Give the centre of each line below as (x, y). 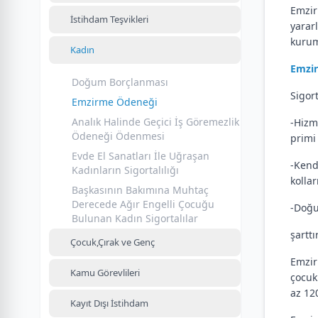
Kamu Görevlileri (105, 273)
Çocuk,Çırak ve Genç (113, 242)
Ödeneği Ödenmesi (118, 136)
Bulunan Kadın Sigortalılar (135, 218)
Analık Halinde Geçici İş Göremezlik (155, 122)
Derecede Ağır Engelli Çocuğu (143, 204)
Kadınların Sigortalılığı (125, 170)
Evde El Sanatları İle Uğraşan (141, 156)
